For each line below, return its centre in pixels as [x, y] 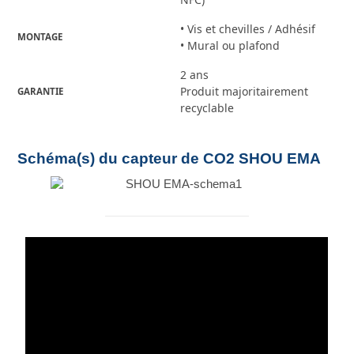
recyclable [207, 107]
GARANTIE [41, 91]
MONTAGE [40, 36]
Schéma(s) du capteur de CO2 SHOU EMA [169, 159]
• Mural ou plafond [230, 45]
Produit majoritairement [245, 91]
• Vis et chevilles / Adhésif [248, 28]
